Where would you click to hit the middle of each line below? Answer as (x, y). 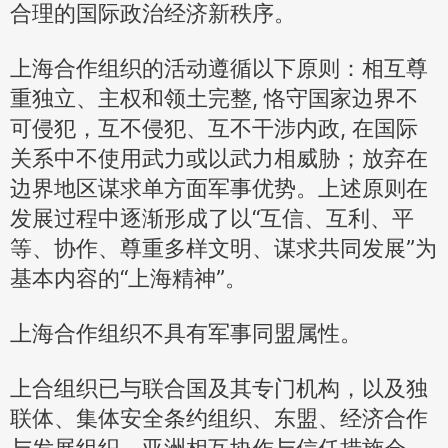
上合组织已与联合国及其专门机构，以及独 (219, 388)
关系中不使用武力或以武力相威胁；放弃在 (219, 158)
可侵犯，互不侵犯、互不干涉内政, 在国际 (214, 128)
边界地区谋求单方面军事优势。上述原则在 (219, 188)
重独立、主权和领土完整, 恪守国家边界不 (214, 98)
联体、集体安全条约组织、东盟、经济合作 (219, 418)
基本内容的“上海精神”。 (128, 278)
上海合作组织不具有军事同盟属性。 (186, 333)
